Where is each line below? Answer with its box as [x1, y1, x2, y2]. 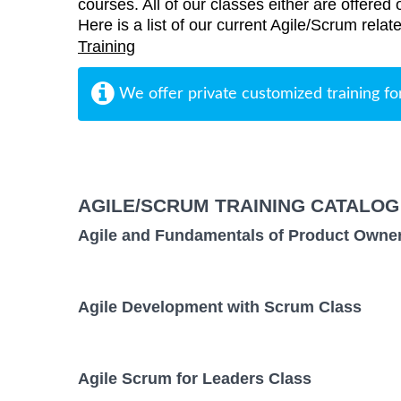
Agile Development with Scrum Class [78, 298, 362, 317]
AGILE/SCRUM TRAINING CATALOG [78, 194, 399, 216]
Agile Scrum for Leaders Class [78, 370, 311, 388]
